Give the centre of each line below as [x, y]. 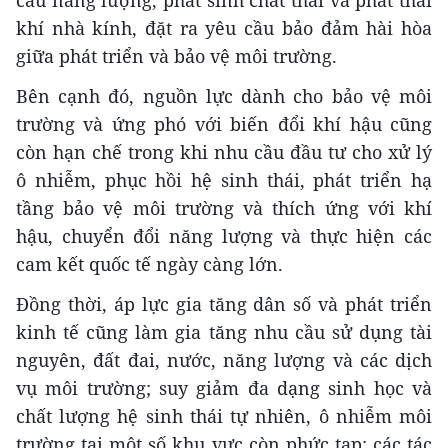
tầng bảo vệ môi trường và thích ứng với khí [224, 207]
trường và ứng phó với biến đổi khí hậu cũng [224, 123]
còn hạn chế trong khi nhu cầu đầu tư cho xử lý [224, 151]
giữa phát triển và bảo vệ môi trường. [176, 55]
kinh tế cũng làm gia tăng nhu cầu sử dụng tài [224, 331]
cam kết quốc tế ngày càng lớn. [149, 263]
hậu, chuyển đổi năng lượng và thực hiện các [224, 235]
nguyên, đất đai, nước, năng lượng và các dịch [224, 359]
